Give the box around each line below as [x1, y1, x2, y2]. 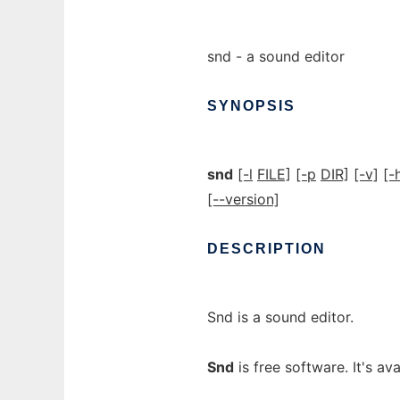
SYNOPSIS [207, 98, 296, 113]
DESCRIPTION [207, 241, 326, 256]
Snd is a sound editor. [207, 308, 354, 326]
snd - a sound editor [207, 47, 345, 65]
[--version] [207, 190, 279, 208]
